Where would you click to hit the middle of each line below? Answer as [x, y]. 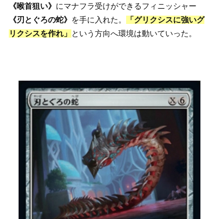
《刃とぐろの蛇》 [40, 20]
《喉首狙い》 [32, 6]
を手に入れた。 [99, 20]
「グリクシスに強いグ [165, 20]
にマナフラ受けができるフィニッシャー [126, 6]
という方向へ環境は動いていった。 [134, 33]
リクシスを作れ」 [40, 33]
